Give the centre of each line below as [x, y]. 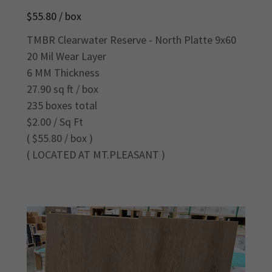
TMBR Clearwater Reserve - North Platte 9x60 [131, 40]
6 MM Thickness [63, 73]
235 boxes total [62, 106]
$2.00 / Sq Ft [55, 122]
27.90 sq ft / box [63, 89]
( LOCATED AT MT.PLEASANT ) [96, 155]
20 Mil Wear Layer [66, 56]
